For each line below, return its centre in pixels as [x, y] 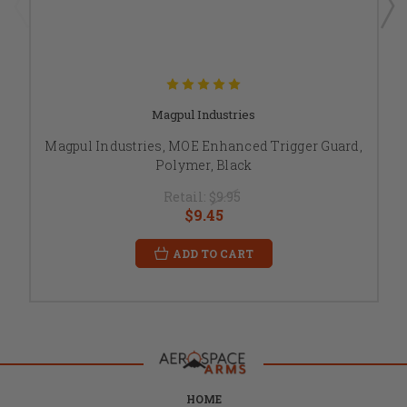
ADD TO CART [213, 254]
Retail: [186, 197]
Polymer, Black [203, 165]
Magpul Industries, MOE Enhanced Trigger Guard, [203, 146]
